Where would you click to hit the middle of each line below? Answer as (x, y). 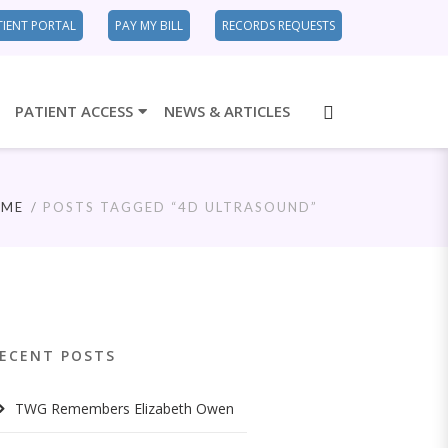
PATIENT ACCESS (74, 111)
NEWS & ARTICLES (227, 111)
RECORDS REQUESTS (278, 25)
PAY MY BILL (149, 25)
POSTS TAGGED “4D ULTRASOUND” (180, 206)
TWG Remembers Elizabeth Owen (125, 408)
